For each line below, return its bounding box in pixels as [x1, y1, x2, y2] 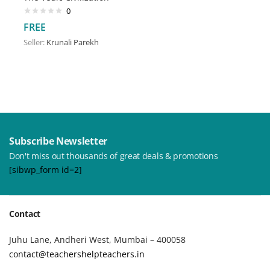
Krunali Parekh [46, 36, 99, 48]
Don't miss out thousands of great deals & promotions [9, 149, 218, 162]
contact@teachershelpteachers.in [9, 248, 145, 260]
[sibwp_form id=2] [9, 163, 82, 175]
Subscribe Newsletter [9, 134, 107, 148]
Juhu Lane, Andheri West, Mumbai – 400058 [9, 233, 186, 245]
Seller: [24, 36, 46, 48]
